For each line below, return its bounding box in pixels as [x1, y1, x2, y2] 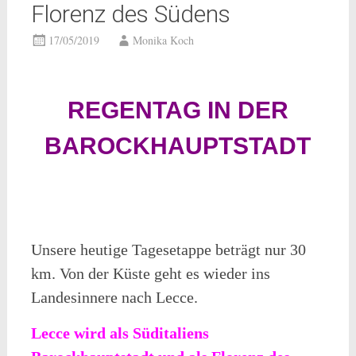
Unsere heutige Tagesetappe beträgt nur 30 [30, 240, 306, 258]
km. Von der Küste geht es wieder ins [30, 264, 270, 282]
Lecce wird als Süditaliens [30, 323, 209, 342]
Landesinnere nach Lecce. [30, 288, 198, 306]
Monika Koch [132, 32, 194, 48]
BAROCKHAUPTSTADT [44, 132, 311, 159]
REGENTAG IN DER [67, 96, 288, 123]
